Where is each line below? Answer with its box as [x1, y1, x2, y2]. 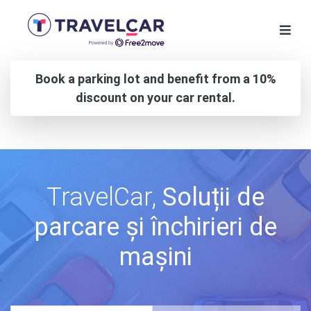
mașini [119, 242, 192, 271]
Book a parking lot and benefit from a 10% [35, 71, 276, 86]
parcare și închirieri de [34, 212, 277, 242]
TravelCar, [47, 182, 162, 212]
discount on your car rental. [76, 90, 235, 105]
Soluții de [162, 182, 264, 212]
